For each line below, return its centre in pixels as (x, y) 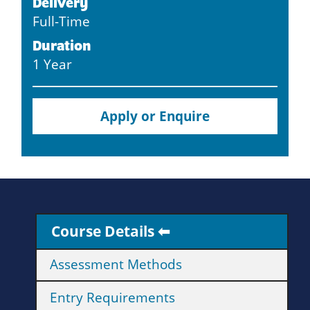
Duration (62, 46)
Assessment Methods (116, 264)
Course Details (102, 231)
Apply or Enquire (155, 116)
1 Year (52, 64)
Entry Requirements (113, 298)
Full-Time (61, 21)
